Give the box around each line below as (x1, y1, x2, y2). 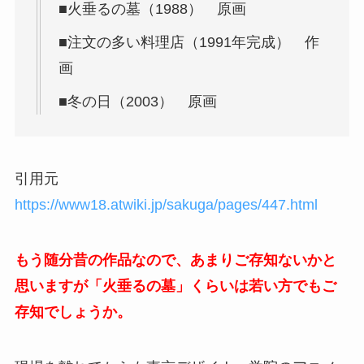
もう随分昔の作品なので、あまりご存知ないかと (14, 251, 336, 268)
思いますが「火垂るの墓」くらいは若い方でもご (14, 277, 336, 294)
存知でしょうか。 (14, 303, 132, 320)
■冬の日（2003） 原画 (58, 93, 232, 110)
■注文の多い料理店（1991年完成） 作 (58, 34, 319, 51)
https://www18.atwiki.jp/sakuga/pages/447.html (14, 196, 318, 213)
